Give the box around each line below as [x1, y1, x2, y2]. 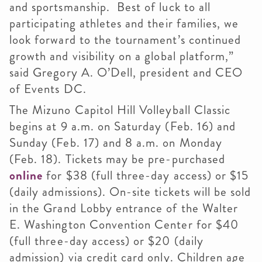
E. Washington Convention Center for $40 [9, 216, 239, 233]
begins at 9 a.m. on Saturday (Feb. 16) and [9, 118, 236, 135]
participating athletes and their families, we [9, 15, 239, 32]
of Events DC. [9, 80, 90, 98]
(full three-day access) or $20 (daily [9, 232, 204, 250]
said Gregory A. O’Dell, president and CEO [9, 64, 243, 81]
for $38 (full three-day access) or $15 [43, 167, 249, 184]
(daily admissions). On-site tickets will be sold [9, 183, 251, 201]
